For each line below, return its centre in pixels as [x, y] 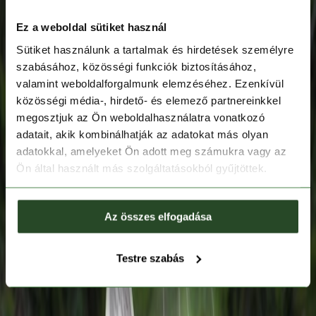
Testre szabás [150, 258]
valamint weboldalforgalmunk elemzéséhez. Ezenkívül [150, 83]
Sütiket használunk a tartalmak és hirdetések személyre [155, 49]
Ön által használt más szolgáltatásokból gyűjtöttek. [142, 168]
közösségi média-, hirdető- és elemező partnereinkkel [148, 100]
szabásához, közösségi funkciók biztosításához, [136, 66]
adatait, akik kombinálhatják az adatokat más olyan [142, 134]
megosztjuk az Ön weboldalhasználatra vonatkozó [140, 117]
